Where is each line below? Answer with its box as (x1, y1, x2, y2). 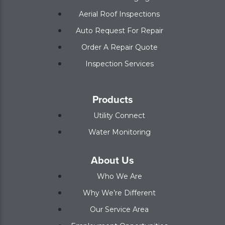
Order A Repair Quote (81, 43, 158, 52)
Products (92, 92, 133, 107)
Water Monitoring (88, 128, 151, 137)
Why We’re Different (83, 188, 156, 198)
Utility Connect (93, 111, 145, 121)
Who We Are (96, 172, 142, 181)
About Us (91, 153, 134, 168)
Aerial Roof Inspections (79, 10, 160, 19)
